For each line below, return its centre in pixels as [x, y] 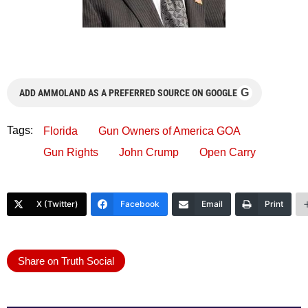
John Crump [149, 152]
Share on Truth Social [66, 261]
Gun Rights [71, 152]
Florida [60, 131]
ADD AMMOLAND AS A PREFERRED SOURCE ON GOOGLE [128, 92]
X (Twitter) [57, 203]
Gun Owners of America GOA [169, 131]
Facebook [140, 203]
